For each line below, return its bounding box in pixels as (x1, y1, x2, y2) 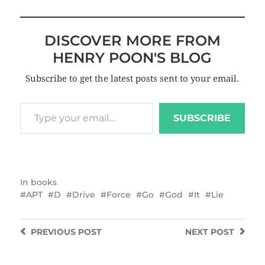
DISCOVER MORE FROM (44, 31, 221, 49)
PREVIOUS (30, 226, 76, 237)
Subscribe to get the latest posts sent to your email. (25, 73, 240, 84)
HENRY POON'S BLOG (53, 49, 212, 66)
